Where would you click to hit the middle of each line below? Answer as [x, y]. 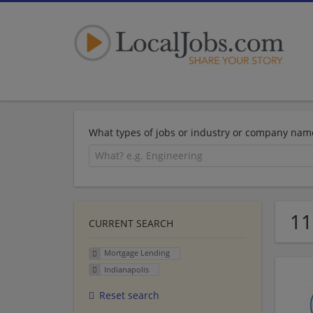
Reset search [129, 296]
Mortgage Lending [137, 253]
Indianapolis [126, 270]
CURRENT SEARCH [131, 223]
